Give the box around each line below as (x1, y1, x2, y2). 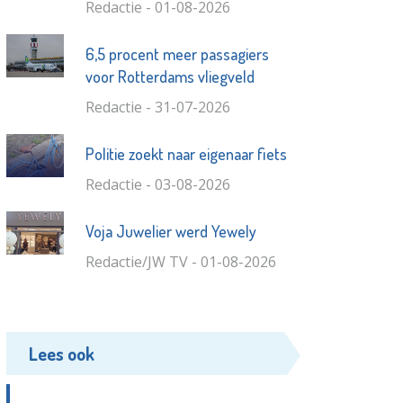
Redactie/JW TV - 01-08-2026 (85, 252, 276, 273)
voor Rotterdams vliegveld (85, 67, 255, 87)
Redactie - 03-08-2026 (85, 175, 230, 195)
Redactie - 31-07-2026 (85, 97, 230, 118)
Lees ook (29, 342, 95, 366)
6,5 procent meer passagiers (85, 44, 269, 65)
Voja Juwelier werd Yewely (85, 221, 256, 242)
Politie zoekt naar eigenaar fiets (85, 144, 287, 165)
